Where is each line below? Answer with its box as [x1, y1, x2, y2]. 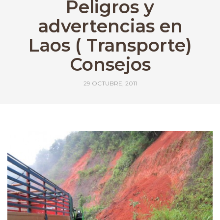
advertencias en [37, 15, 183, 37]
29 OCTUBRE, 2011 [83, 80, 137, 87]
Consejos [69, 54, 151, 75]
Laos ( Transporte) [28, 34, 192, 56]
